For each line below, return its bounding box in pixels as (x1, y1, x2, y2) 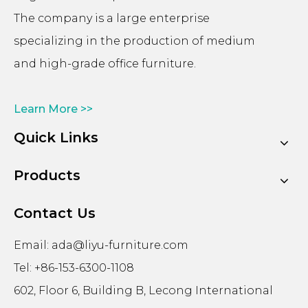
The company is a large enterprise (14, 12, 210, 25)
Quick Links (14, 129, 98, 146)
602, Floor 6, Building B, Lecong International (14, 284, 273, 297)
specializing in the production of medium (14, 34, 255, 47)
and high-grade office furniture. (14, 57, 196, 70)
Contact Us (14, 205, 96, 221)
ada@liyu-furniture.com (52, 239, 188, 252)
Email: (14, 239, 52, 252)
